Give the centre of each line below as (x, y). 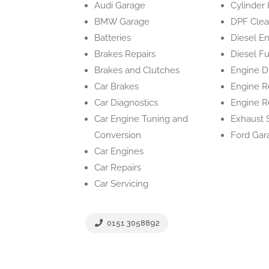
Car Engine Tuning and (141, 119)
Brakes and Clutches (137, 70)
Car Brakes (116, 86)
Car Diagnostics (126, 103)
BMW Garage (122, 22)
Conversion (118, 135)
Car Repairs (118, 168)
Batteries (113, 38)
